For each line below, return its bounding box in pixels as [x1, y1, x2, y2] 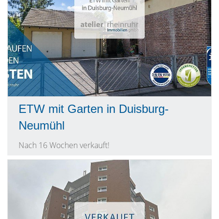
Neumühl [19, 119, 65, 132]
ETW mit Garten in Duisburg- [19, 102, 169, 115]
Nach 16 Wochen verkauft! [19, 140, 109, 151]
